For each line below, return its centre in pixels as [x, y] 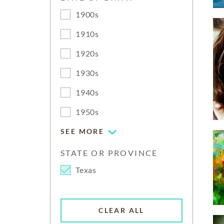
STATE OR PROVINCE [109, 153]
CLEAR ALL [121, 210]
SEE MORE [82, 131]
